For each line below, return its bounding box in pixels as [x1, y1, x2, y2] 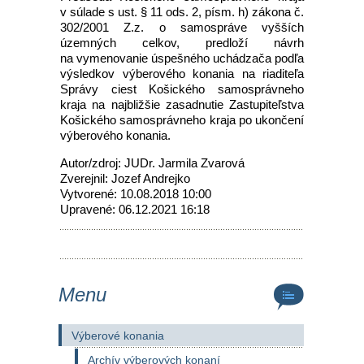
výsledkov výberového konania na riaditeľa [60, 67, 304, 80]
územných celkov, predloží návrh [60, 36, 304, 50]
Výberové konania [71, 329, 164, 342]
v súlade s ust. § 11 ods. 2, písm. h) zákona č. [60, 5, 304, 19]
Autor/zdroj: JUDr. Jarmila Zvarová [60, 156, 245, 170]
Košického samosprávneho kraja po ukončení [60, 113, 304, 127]
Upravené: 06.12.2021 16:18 [60, 202, 210, 216]
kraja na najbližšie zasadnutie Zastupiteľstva [60, 97, 304, 111]
